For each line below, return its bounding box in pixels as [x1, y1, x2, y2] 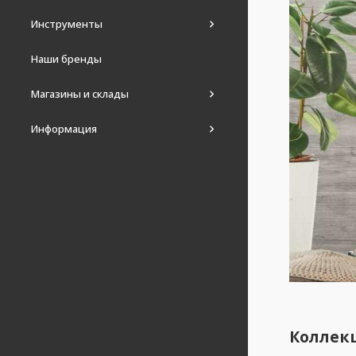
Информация [31, 122, 97, 136]
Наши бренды [31, 52, 102, 66]
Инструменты [31, 17, 103, 31]
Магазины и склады [31, 87, 129, 101]
